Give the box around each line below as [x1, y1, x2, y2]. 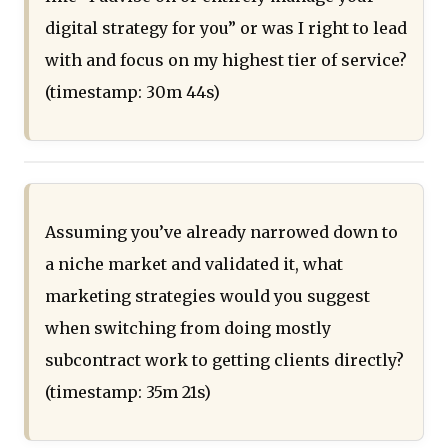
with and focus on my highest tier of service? [45, 50, 407, 71]
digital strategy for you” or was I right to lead [45, 18, 407, 39]
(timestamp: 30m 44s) [45, 82, 220, 103]
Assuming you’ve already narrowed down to [45, 222, 398, 243]
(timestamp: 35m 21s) [45, 382, 211, 403]
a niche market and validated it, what [45, 254, 343, 275]
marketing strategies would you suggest [45, 286, 370, 307]
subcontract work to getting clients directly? [45, 350, 404, 371]
